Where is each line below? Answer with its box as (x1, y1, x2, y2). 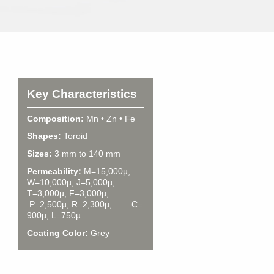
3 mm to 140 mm (51, 149, 120, 159)
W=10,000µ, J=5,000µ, (26, 177, 120, 188)
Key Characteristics (26, 87, 137, 101)
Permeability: (26, 166, 81, 177)
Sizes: (26, 149, 52, 159)
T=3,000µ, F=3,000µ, (26, 188, 109, 199)
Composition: (26, 113, 84, 124)
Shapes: (26, 131, 61, 141)
